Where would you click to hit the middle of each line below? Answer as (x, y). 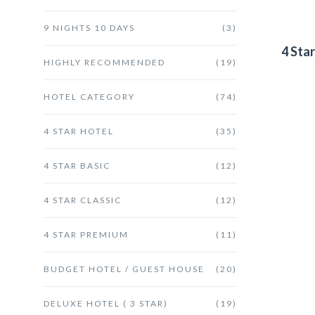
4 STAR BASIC (77, 165)
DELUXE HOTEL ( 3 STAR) (106, 303)
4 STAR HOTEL (79, 131)
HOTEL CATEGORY (89, 96)
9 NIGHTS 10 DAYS (89, 27)
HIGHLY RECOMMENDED (104, 62)
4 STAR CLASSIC (83, 200)
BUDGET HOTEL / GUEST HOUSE (124, 269)
